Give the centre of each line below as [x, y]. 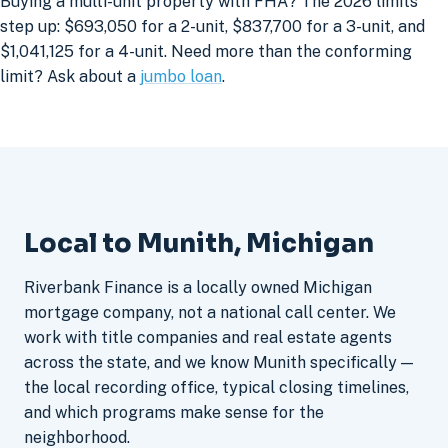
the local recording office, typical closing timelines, [216, 387]
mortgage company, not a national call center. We [210, 312]
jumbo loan [181, 77]
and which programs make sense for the [174, 412]
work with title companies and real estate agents [208, 337]
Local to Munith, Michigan [199, 242]
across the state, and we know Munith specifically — [218, 362]
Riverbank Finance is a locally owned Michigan [198, 287]
